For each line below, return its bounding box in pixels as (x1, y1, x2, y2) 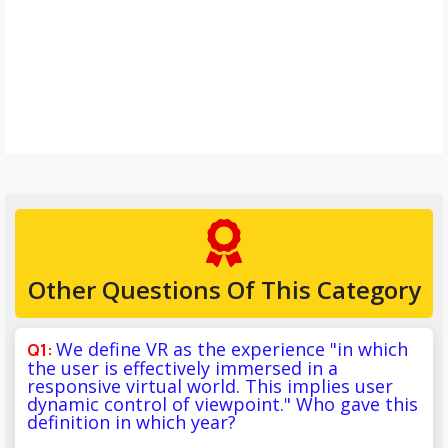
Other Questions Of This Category (27, 272, 421, 306)
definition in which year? (27, 409, 236, 434)
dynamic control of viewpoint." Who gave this (27, 391, 418, 416)
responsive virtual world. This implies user (27, 373, 393, 398)
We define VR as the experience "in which (56, 336, 408, 361)
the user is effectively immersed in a (27, 355, 338, 380)
